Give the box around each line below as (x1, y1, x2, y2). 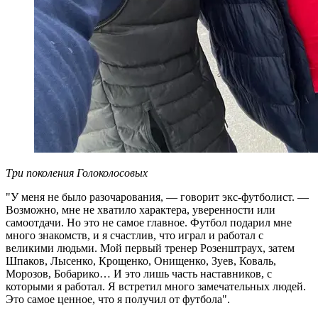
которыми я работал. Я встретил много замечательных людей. (6, 280, 306, 293)
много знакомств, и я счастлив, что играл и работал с (6, 229, 263, 242)
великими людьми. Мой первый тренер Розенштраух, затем (6, 242, 295, 255)
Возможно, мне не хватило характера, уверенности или (6, 204, 275, 216)
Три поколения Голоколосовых (6, 167, 148, 180)
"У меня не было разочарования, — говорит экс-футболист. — (6, 191, 309, 204)
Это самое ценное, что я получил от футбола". (6, 293, 230, 306)
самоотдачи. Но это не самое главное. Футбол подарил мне (6, 216, 292, 229)
